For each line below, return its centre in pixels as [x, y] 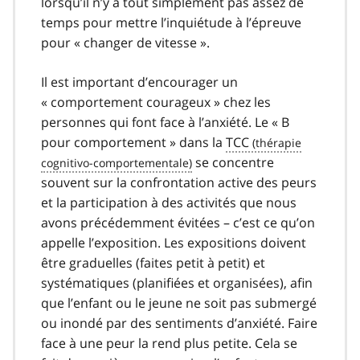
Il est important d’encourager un [139, 82]
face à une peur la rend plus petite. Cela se [169, 343]
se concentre [233, 162]
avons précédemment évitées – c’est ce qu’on [178, 222]
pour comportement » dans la [133, 142]
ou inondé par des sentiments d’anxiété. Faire [179, 323]
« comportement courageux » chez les [156, 102]
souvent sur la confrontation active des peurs [179, 182]
